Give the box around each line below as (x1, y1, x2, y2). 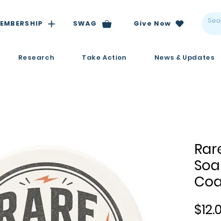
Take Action (81, 53, 127, 62)
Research (18, 53, 55, 62)
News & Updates (154, 53, 215, 62)
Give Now (133, 19, 171, 28)
